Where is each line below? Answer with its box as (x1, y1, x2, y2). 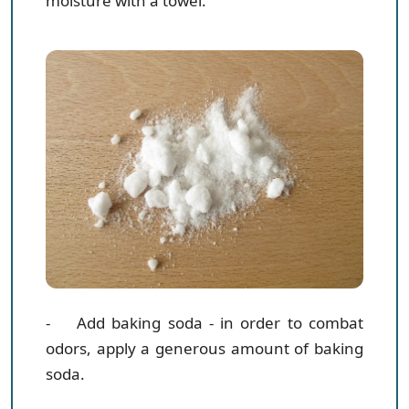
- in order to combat (202, 311, 364, 333)
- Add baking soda (46, 311, 203, 333)
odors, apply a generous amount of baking (46, 337, 363, 359)
